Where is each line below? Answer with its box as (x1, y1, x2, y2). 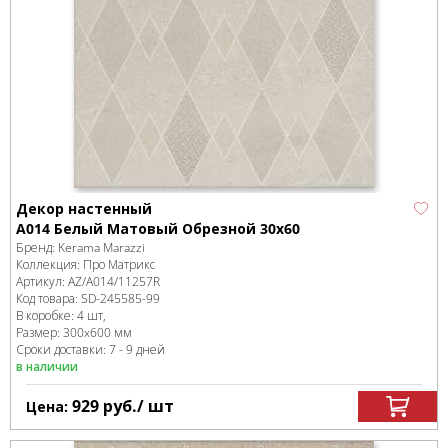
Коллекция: (16, 255, 83, 273)
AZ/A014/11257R (68, 272, 160, 290)
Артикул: (16, 272, 68, 290)
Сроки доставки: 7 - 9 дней (16, 340, 165, 358)
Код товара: (16, 289, 81, 307)
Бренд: (16, 238, 58, 256)
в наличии (16, 357, 78, 375)
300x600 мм (63, 323, 132, 341)
